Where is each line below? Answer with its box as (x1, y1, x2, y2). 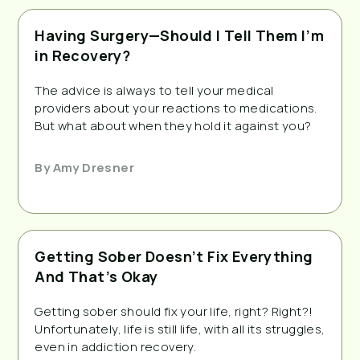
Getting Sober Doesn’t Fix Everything (35, 246, 313, 266)
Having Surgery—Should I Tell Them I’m (35, 25, 325, 45)
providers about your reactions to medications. (35, 99, 317, 117)
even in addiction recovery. (35, 337, 197, 355)
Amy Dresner (50, 158, 135, 176)
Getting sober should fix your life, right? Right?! (35, 302, 313, 320)
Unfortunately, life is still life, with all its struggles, (35, 320, 325, 337)
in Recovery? (35, 45, 131, 65)
